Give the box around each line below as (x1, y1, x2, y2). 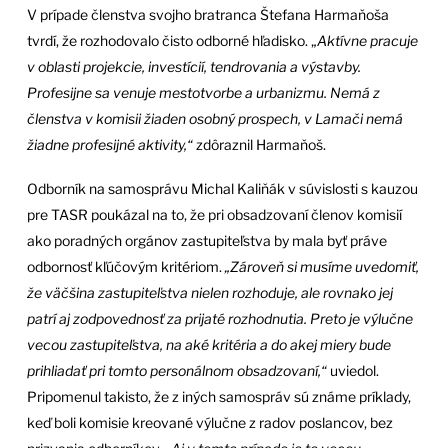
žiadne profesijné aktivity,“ (26, 135, 193, 153)
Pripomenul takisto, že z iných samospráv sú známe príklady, (26, 388, 411, 406)
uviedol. (326, 362, 379, 380)
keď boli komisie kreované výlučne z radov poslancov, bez (26, 414, 393, 432)
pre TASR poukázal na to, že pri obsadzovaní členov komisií (26, 206, 402, 224)
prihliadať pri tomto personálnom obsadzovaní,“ (26, 362, 327, 380)
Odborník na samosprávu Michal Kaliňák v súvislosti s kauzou (26, 180, 418, 198)
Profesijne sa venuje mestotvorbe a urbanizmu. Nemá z (26, 83, 380, 101)
